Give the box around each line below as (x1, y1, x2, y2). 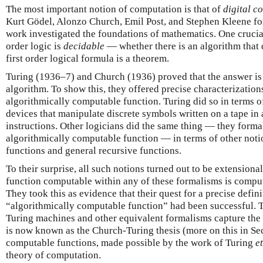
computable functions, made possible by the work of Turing (6, 237, 255, 248)
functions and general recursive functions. (6, 145, 181, 156)
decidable (63, 41, 104, 52)
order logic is (6, 41, 63, 52)
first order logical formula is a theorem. (6, 53, 169, 64)
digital (223, 4, 251, 15)
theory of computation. (6, 249, 101, 261)
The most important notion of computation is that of (6, 4, 223, 15)
